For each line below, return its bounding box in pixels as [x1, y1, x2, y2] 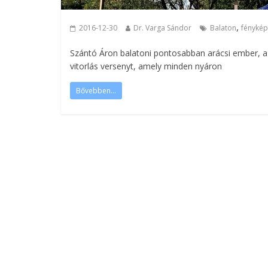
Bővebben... [76, 86, 116, 96]
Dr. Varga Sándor [133, 23, 191, 33]
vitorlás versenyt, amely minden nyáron [70, 60, 222, 72]
